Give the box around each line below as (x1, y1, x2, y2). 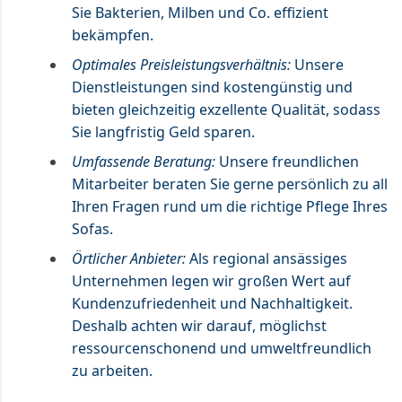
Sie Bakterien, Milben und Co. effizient (72, 2, 328, 22)
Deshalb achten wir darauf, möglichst (72, 315, 327, 336)
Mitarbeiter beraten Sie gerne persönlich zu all (72, 173, 388, 194)
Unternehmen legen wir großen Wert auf (72, 270, 351, 291)
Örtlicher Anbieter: (72, 248, 186, 268)
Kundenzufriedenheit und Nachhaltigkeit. (72, 293, 353, 313)
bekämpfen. (72, 24, 153, 45)
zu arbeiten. (72, 360, 153, 380)
